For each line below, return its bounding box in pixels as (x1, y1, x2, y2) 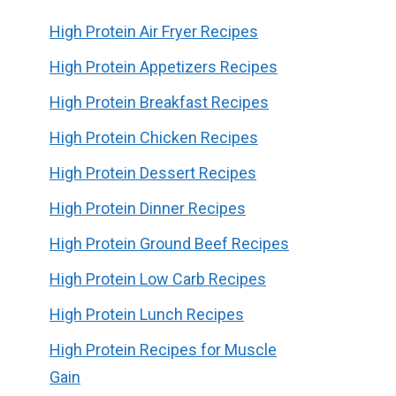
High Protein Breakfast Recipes (49, 92, 269, 111)
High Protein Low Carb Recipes (49, 269, 266, 288)
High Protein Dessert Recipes (49, 163, 256, 182)
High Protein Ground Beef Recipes (49, 233, 289, 253)
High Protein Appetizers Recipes (49, 57, 278, 76)
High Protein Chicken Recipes (49, 127, 258, 147)
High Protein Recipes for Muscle (49, 339, 277, 359)
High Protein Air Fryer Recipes (49, 21, 258, 41)
